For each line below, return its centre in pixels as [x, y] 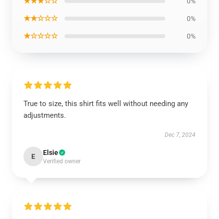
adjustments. [45, 115]
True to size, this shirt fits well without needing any [106, 103]
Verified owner [62, 161]
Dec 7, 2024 [180, 135]
